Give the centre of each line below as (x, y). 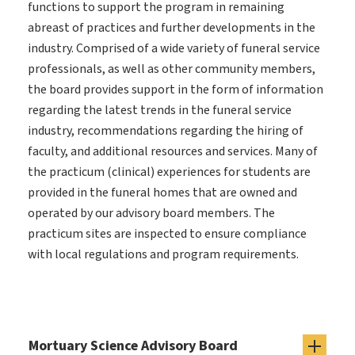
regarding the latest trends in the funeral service (160, 111)
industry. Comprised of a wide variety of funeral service (174, 49)
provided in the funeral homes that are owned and (162, 193)
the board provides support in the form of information (176, 90)
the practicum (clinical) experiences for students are (169, 172)
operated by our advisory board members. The (151, 214)
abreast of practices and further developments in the (172, 28)
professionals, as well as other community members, (172, 69)
